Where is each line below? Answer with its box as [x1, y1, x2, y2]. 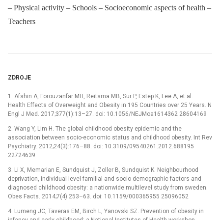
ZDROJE [8, 74, 31, 81]
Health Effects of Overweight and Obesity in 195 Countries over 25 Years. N [8, 101, 212, 109]
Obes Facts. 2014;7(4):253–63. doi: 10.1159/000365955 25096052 [8, 192, 189, 200]
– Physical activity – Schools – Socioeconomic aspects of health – [8, 3, 211, 12]
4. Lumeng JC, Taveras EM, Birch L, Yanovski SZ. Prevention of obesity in [8, 207, 204, 215]
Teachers [8, 17, 35, 26]
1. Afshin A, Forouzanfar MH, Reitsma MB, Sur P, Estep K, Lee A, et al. [8, 92, 193, 100]
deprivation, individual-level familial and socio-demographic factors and [8, 175, 201, 182]
